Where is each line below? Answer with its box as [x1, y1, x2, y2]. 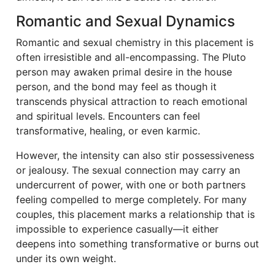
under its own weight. [16, 252, 116, 265]
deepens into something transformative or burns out [16, 238, 259, 250]
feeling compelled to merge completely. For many [16, 193, 247, 206]
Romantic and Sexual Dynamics [16, 12, 235, 30]
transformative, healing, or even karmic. [16, 125, 200, 137]
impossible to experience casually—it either [16, 223, 219, 235]
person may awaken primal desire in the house [16, 66, 232, 78]
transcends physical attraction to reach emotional [16, 95, 247, 107]
